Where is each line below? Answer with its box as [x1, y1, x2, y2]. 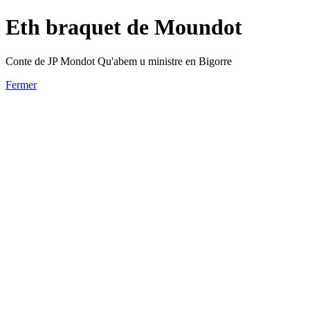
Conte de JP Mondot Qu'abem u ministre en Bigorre [6, 55, 232, 67]
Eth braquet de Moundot [6, 15, 242, 40]
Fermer [6, 78, 37, 91]
